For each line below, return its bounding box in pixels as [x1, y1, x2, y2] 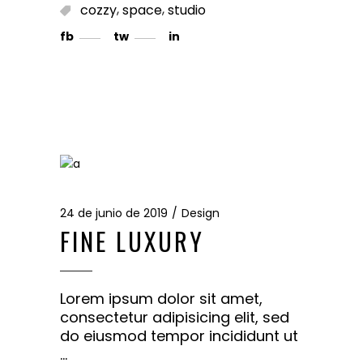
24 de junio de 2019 [60, 204, 168, 221]
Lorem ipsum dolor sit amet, [60, 288, 263, 309]
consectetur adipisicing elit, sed [60, 306, 289, 327]
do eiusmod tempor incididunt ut [60, 325, 298, 346]
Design [181, 204, 220, 221]
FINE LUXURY [60, 222, 204, 259]
